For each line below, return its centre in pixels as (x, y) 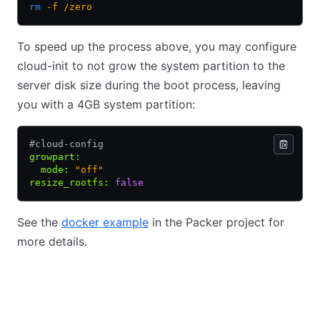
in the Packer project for (216, 222)
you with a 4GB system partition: (106, 105)
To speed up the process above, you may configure (157, 47)
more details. (52, 242)
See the (39, 222)
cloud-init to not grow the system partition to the (151, 66)
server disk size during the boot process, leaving (149, 85)
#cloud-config (66, 144)
